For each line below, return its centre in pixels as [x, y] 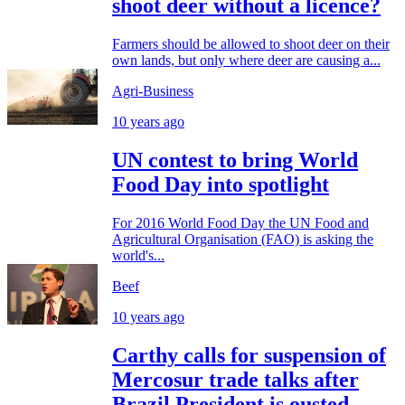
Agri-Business [153, 90]
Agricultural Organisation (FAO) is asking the [243, 239]
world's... [138, 255]
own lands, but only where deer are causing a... [246, 60]
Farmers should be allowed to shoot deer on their [251, 43]
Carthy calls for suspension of [249, 355]
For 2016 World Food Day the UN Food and [240, 222]
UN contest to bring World [235, 160]
